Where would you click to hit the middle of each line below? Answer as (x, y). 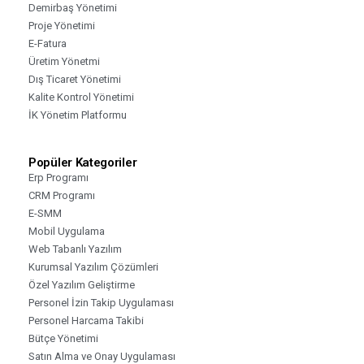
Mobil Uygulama (67, 231)
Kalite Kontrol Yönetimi (81, 97)
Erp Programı (58, 177)
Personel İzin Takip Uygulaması (101, 302)
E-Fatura (48, 43)
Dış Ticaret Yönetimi (75, 79)
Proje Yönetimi (62, 25)
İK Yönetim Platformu (78, 115)
